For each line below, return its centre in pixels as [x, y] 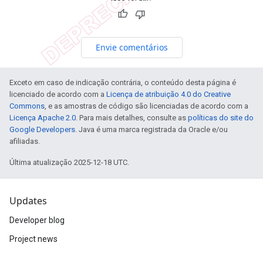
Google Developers [42, 129]
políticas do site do [221, 117]
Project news [33, 239]
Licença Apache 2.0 [43, 117]
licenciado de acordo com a [58, 94]
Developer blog [37, 220]
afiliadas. [25, 141]
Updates [28, 201]
